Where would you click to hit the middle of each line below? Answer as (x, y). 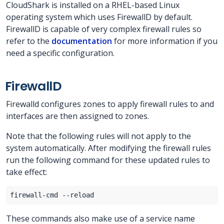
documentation (82, 41)
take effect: (26, 172)
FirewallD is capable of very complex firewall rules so (104, 29)
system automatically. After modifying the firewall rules (108, 148)
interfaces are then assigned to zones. (77, 116)
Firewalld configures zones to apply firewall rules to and (110, 104)
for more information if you (165, 41)
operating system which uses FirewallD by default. (99, 17)
